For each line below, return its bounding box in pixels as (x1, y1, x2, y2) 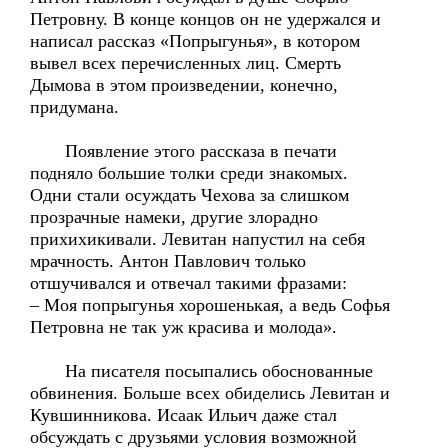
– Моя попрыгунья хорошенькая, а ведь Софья (30, 295, 390, 315)
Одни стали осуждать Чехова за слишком (30, 185, 349, 205)
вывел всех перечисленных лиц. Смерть (30, 53, 341, 73)
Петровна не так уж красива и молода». (30, 317, 337, 337)
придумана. (30, 97, 119, 117)
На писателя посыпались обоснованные (30, 361, 373, 381)
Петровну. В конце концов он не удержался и (30, 9, 381, 29)
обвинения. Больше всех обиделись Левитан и (30, 383, 390, 403)
